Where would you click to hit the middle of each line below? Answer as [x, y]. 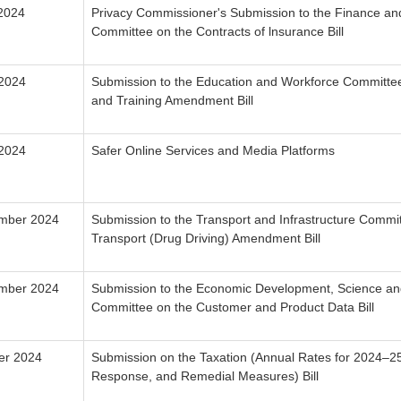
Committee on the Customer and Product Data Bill [233, 307]
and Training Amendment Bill [172, 101]
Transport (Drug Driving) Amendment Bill [206, 239]
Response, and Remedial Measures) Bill [205, 376]
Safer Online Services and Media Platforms [213, 151]
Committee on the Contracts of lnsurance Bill [218, 32]
